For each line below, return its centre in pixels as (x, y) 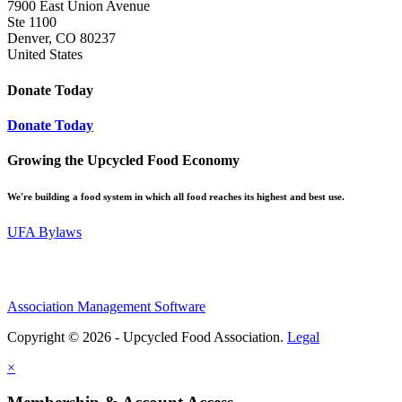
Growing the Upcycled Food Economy (123, 161)
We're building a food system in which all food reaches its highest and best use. (176, 197)
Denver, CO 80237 (61, 39)
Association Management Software (106, 307)
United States (45, 55)
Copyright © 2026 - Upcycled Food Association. (147, 337)
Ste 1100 (32, 22)
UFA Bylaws (44, 232)
